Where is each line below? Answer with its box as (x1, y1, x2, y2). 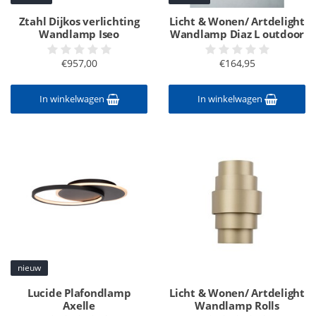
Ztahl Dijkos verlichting (18, 14, 140, 28)
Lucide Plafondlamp (27, 286, 131, 300)
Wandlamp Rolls (195, 298, 279, 312)
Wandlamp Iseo (39, 27, 119, 41)
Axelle (63, 298, 95, 312)
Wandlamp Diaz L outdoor (169, 27, 305, 41)
